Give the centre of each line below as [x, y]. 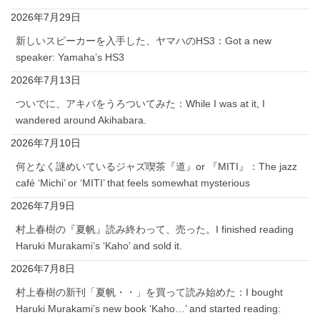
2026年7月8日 [43, 269]
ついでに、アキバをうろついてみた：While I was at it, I [140, 104]
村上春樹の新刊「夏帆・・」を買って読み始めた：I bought [149, 292]
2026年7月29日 [46, 17]
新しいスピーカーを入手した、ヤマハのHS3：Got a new [144, 41]
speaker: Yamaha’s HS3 [70, 57]
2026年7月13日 [46, 80]
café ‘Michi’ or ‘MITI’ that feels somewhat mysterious [133, 183]
